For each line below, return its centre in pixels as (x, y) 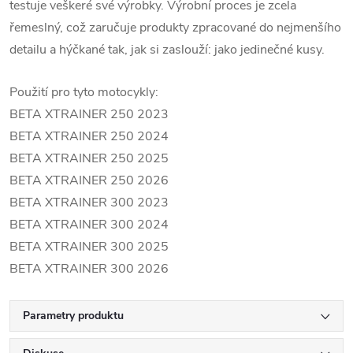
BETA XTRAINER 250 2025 (89, 158)
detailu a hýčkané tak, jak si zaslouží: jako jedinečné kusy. (167, 50)
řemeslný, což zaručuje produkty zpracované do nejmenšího (175, 28)
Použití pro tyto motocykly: (84, 92)
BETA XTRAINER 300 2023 (89, 203)
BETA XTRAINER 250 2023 (89, 114)
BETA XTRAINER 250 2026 (89, 180)
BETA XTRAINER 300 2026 (89, 269)
